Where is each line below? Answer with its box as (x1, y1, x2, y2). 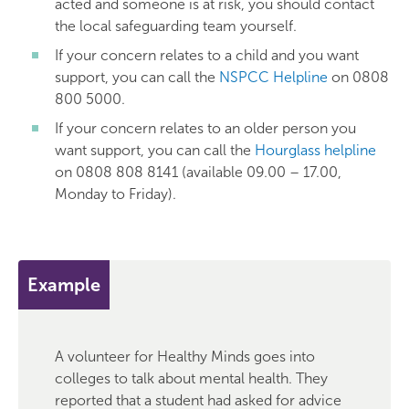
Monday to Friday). (55, 185, 176, 203)
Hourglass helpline (255, 142, 376, 159)
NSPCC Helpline (219, 68, 328, 86)
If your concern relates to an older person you (55, 120, 356, 137)
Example (27, 273, 100, 296)
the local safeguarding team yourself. (55, 17, 297, 35)
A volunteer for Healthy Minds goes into (55, 348, 315, 365)
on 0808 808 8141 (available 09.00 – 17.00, (55, 163, 341, 181)
